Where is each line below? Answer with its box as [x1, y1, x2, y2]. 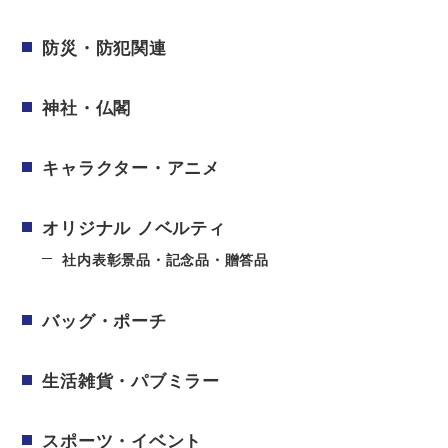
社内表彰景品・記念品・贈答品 [62, 252, 269, 268]
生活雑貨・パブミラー [42, 372, 220, 391]
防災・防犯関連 [42, 39, 167, 58]
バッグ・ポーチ [42, 312, 167, 331]
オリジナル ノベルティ [42, 219, 226, 238]
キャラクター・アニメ [42, 159, 220, 178]
